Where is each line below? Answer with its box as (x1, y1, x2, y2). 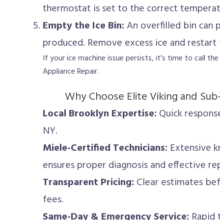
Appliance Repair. (43, 65, 99, 78)
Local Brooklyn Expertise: (43, 106, 157, 122)
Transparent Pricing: (43, 175, 134, 191)
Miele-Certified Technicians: (43, 140, 167, 156)
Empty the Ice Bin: (43, 18, 124, 34)
